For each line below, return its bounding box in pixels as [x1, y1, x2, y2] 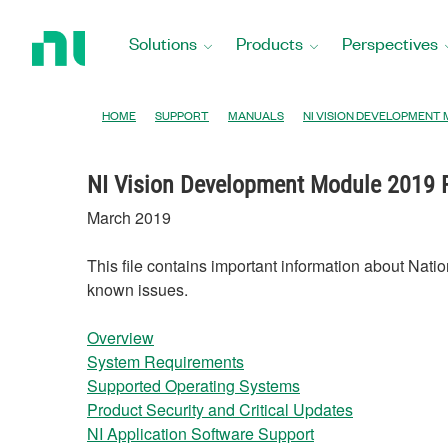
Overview [87, 326, 154, 349]
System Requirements [87, 350, 244, 373]
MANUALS [228, 106, 284, 124]
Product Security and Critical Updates [87, 398, 353, 421]
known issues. [87, 278, 188, 301]
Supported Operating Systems [87, 374, 300, 397]
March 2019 [87, 206, 171, 229]
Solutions [129, 32, 197, 54]
